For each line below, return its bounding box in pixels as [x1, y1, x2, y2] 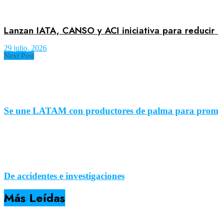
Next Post [4, 51, 34, 60]
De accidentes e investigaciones [4, 170, 125, 181]
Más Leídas [4, 189, 65, 206]
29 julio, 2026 [4, 43, 47, 52]
